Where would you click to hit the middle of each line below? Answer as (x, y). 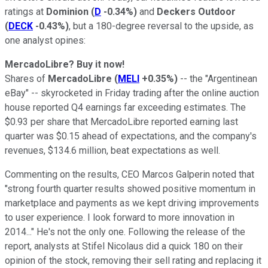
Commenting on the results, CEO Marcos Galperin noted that (130, 174)
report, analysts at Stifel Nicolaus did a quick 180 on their (124, 246)
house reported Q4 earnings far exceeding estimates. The (125, 107)
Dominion (67, 11)
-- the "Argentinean (217, 78)
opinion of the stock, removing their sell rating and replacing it (133, 260)
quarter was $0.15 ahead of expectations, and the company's (131, 136)
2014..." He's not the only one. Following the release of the (125, 232)
